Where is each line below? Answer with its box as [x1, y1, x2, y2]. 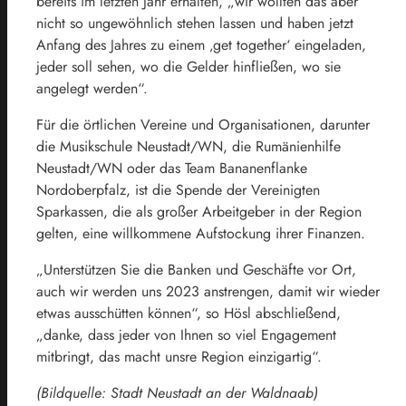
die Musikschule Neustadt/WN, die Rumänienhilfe [36, 135, 341, 157]
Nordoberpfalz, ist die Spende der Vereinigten [36, 179, 320, 200]
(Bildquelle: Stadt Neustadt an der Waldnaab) [36, 382, 318, 403]
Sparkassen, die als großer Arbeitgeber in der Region [36, 200, 362, 222]
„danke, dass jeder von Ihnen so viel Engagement [36, 324, 336, 345]
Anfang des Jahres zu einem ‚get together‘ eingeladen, [36, 34, 366, 55]
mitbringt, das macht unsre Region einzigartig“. [36, 345, 322, 367]
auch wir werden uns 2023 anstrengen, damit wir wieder [36, 280, 380, 302]
